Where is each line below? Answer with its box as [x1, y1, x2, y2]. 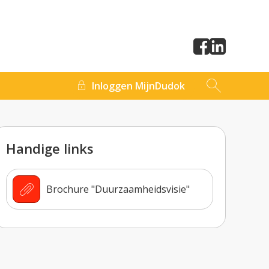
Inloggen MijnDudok [92, 79, 185, 92]
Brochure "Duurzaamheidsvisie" [46, 182, 190, 196]
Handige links [6, 139, 94, 157]
